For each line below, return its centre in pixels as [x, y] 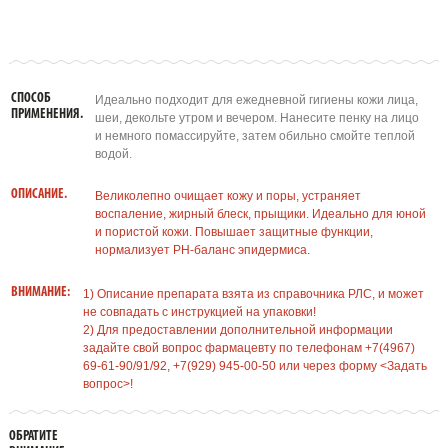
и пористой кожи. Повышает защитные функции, [233, 232]
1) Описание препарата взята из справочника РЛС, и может [253, 294]
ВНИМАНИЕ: [40, 292]
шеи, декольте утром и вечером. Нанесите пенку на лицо [256, 118]
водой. [113, 154]
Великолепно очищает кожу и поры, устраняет [227, 196]
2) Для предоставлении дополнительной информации [237, 330]
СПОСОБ [30, 98]
